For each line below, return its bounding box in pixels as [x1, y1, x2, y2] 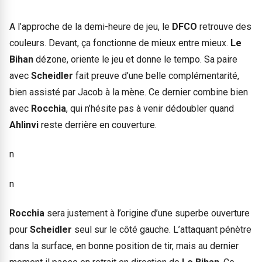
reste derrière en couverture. [41, 119, 157, 130]
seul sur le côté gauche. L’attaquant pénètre [74, 224, 251, 236]
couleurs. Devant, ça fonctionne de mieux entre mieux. [9, 37, 230, 49]
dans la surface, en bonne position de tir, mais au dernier [9, 240, 239, 252]
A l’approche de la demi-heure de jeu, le [9, 20, 172, 32]
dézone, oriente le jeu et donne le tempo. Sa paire [33, 53, 237, 65]
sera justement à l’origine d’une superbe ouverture [47, 208, 250, 219]
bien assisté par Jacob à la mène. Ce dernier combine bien [9, 86, 248, 98]
